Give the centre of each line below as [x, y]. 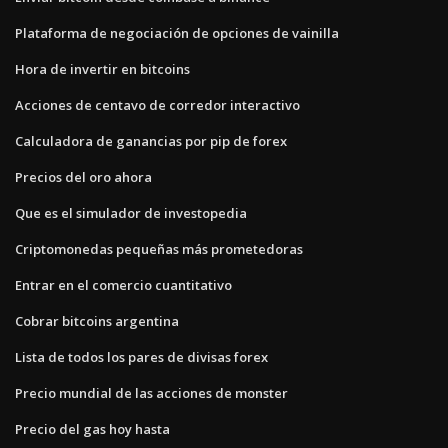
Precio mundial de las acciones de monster [151, 392]
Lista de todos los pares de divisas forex [141, 356]
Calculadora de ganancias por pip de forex [151, 140]
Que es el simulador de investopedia [131, 212]
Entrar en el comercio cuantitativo [123, 284]
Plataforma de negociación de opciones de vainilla [177, 32]
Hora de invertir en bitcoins [102, 68]
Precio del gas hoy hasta [92, 428]
